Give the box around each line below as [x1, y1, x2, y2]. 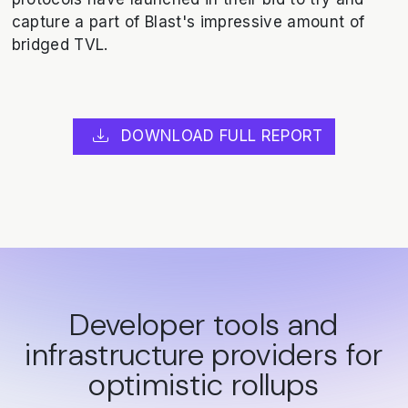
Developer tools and [69, 304, 339, 344]
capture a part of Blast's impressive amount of [11, 12, 365, 31]
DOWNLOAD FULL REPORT [116, 127, 323, 146]
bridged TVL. [11, 35, 108, 54]
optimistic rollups [88, 364, 320, 404]
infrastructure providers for [25, 334, 383, 374]
